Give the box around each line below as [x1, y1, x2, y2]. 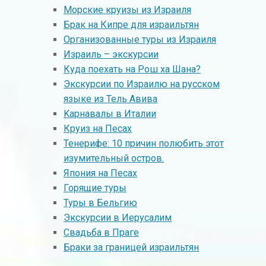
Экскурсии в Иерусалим [64, 212, 172, 224]
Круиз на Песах [64, 123, 132, 135]
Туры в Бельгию [64, 197, 137, 209]
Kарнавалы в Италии [64, 108, 156, 120]
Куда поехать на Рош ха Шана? [64, 64, 201, 75]
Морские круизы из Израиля [64, 4, 191, 16]
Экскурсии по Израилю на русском [64, 78, 220, 90]
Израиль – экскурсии [64, 49, 159, 61]
